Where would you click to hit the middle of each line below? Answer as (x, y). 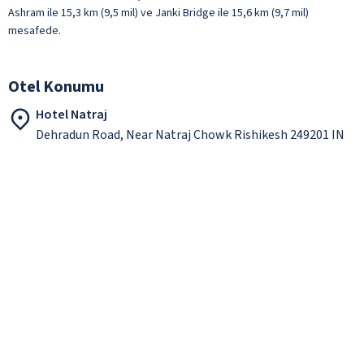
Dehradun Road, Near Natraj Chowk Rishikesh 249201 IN (190, 134)
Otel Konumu (56, 87)
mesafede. (35, 30)
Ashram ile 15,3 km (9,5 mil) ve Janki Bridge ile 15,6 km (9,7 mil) (158, 13)
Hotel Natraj (71, 114)
